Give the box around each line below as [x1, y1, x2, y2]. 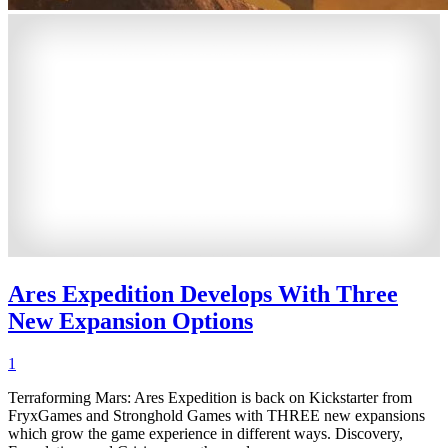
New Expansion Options [8, 307, 253, 334]
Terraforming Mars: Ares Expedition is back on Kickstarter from [8, 388, 412, 406]
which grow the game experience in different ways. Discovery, [8, 424, 407, 442]
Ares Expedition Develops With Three [8, 280, 398, 307]
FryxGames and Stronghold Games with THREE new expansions [8, 406, 425, 424]
